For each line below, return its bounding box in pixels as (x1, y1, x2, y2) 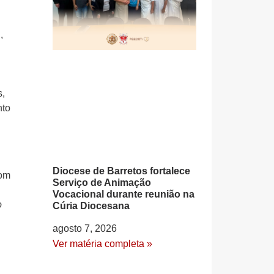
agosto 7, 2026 (53, 223, 117, 234)
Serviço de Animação (53, 177, 151, 188)
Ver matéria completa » (53, 238, 152, 249)
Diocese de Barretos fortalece (53, 165, 190, 176)
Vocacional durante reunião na (53, 188, 194, 199)
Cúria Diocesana (53, 200, 130, 211)
